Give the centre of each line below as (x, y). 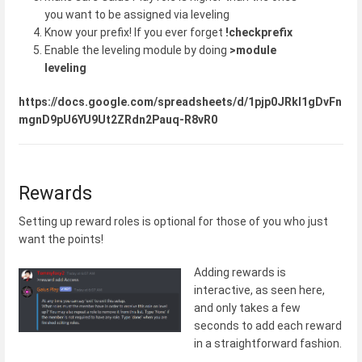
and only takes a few (247, 308)
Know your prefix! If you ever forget (135, 33)
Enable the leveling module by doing (136, 51)
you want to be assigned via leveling (137, 15)
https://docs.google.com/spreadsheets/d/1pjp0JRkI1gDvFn (180, 101)
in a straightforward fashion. (268, 344)
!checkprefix (259, 33)
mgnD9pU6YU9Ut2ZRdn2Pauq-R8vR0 (118, 119)
